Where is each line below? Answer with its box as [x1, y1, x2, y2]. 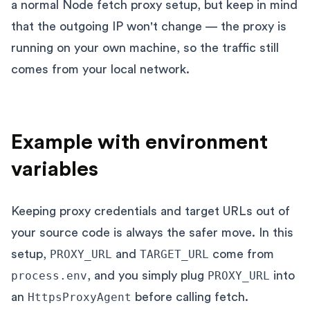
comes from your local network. [11, 62, 190, 75]
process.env [11, 268, 87, 282]
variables [11, 158, 98, 180]
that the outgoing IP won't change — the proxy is [11, 19, 286, 33]
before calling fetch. [131, 290, 248, 303]
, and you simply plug [87, 268, 208, 282]
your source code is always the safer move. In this [11, 226, 293, 239]
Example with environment [11, 131, 268, 153]
